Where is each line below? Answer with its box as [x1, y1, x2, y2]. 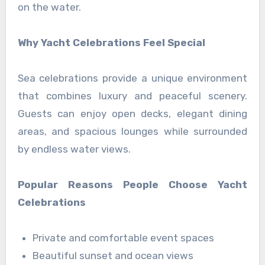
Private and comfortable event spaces [33, 232, 215, 244]
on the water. [17, 1, 81, 14]
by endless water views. [17, 143, 131, 156]
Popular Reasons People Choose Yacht [17, 179, 248, 191]
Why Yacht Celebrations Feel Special [17, 37, 205, 49]
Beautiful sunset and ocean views [33, 250, 194, 262]
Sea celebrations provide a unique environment [17, 72, 248, 85]
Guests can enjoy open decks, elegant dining [17, 108, 248, 120]
